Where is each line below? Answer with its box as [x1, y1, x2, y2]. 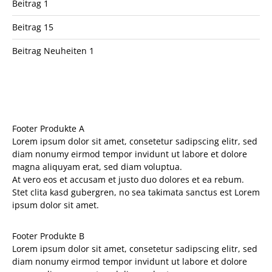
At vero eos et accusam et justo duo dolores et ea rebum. [12, 173, 244, 185]
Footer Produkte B [12, 229, 84, 242]
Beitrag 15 [12, 21, 53, 33]
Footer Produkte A [12, 122, 84, 134]
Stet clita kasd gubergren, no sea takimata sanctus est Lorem [12, 186, 260, 198]
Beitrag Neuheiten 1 [12, 44, 94, 56]
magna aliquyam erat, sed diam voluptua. [12, 160, 182, 172]
